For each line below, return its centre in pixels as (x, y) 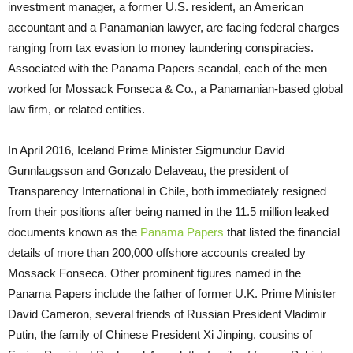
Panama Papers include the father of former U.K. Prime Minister (172, 293)
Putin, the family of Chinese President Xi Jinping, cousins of (160, 334)
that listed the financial (282, 232)
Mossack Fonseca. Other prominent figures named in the (154, 273)
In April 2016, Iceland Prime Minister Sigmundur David (146, 150)
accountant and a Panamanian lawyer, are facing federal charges (174, 27)
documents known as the (74, 232)
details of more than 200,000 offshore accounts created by (157, 252)
